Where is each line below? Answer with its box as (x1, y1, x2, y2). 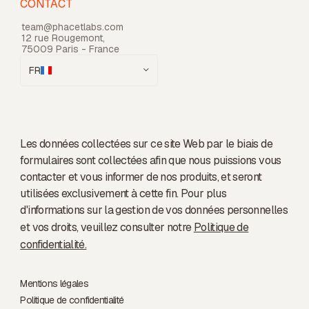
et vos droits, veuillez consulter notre (20, 219, 194, 235)
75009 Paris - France (21, 42, 119, 55)
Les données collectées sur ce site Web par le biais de (20, 136, 272, 151)
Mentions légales (20, 277, 89, 290)
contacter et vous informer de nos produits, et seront (20, 169, 262, 184)
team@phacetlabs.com (21, 20, 123, 33)
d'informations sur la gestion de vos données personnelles (20, 202, 288, 217)
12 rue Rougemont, (21, 31, 105, 44)
